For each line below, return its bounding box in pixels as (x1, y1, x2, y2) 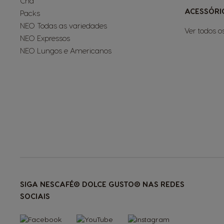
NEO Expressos (20, 33, 70, 42)
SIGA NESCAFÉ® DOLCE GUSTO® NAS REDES (20, 179, 184, 188)
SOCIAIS (20, 191, 50, 200)
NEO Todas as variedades (20, 21, 107, 30)
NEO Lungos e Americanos (20, 46, 111, 55)
